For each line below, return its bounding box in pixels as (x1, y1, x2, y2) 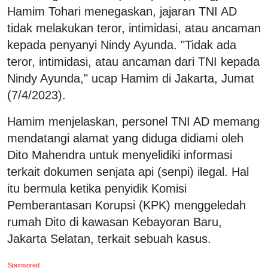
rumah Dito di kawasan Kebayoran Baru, (7, 215, 222, 229)
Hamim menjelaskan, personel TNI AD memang (7, 114, 260, 128)
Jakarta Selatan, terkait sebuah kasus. (7, 232, 211, 245)
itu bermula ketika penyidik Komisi (7, 181, 187, 195)
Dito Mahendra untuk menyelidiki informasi (7, 148, 232, 162)
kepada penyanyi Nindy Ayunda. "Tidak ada (7, 38, 236, 51)
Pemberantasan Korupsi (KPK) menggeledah (7, 198, 246, 212)
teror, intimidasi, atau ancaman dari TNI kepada (7, 54, 260, 68)
